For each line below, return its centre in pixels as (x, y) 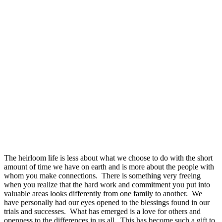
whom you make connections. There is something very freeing (102, 175)
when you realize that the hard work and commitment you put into (107, 184)
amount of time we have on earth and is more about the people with (109, 166)
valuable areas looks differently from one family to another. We (103, 193)
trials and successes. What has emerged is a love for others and (102, 211)
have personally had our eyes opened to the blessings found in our (107, 202)
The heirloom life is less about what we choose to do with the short (108, 158)
